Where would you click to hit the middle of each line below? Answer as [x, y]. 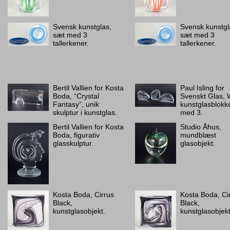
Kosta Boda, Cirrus [83, 195]
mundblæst [198, 135]
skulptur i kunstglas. [85, 112]
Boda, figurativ [76, 135]
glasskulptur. [73, 143]
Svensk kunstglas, [82, 27]
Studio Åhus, [201, 127]
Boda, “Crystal [76, 96]
